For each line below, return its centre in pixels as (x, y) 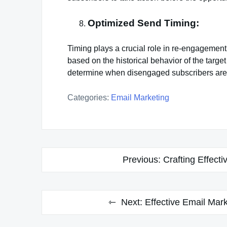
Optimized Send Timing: (143, 23)
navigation (72, 174)
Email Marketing (140, 97)
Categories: (88, 97)
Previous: (142, 159)
